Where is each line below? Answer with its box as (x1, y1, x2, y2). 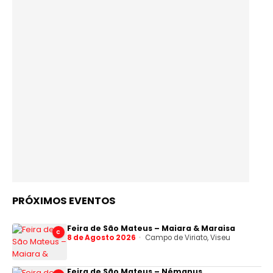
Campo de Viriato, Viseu (145, 233, 230, 243)
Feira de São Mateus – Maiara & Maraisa (66, 223, 235, 234)
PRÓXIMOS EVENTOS (12, 194, 116, 208)
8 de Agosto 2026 (66, 233, 136, 243)
